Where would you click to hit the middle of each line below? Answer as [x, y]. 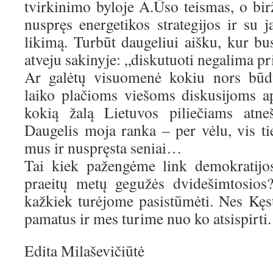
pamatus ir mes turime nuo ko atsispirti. [148, 218]
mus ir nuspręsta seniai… [103, 147]
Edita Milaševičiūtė [84, 250]
